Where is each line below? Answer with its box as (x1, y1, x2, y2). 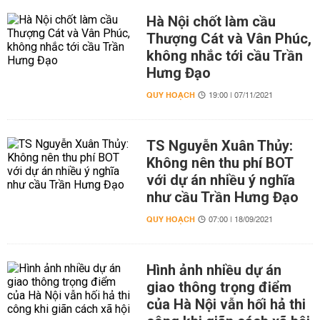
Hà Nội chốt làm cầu (146, 13, 276, 30)
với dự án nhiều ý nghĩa (146, 171, 295, 189)
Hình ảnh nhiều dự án (146, 261, 281, 279)
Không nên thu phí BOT (146, 154, 293, 171)
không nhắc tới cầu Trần (146, 47, 303, 64)
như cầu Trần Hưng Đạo (146, 189, 299, 206)
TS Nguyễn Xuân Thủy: (146, 137, 293, 154)
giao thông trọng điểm (146, 279, 291, 296)
